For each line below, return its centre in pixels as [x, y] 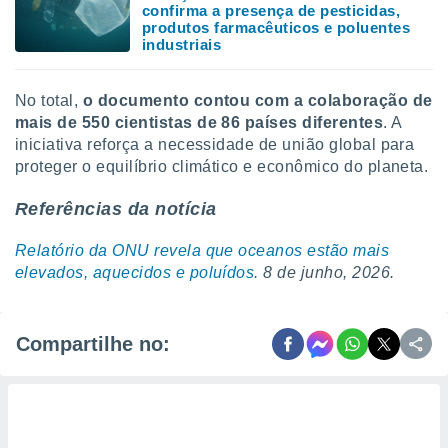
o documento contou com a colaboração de [257, 100]
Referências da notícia [116, 209]
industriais [182, 44]
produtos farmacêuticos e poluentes [276, 27]
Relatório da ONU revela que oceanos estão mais [202, 250]
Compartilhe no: [93, 343]
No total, [49, 100]
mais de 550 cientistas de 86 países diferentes [199, 122]
